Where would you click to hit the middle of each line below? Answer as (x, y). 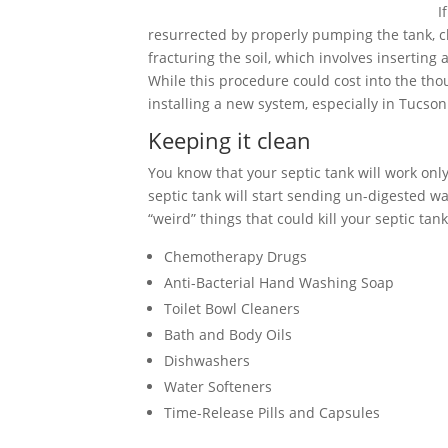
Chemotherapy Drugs (235, 256)
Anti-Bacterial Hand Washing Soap (279, 282)
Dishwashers (207, 360)
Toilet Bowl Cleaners (232, 308)
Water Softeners (218, 386)
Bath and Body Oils (228, 334)
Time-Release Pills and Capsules (272, 412)
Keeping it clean (229, 140)
